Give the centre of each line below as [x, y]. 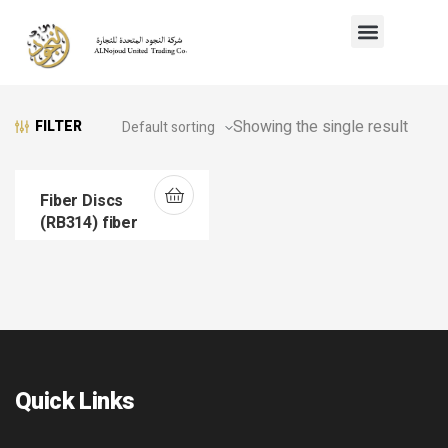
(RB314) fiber [89, 223]
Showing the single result [320, 127]
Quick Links [75, 401]
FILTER [58, 126]
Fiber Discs [82, 201]
